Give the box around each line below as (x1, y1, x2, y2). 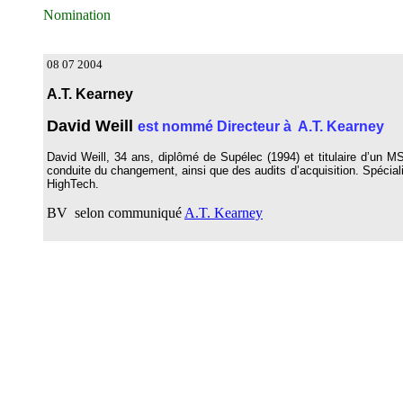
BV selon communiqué (47, 205, 184, 220)
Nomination (7, 7, 111, 22)
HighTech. (47, 177, 99, 191)
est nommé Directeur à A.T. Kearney (138, 119, 388, 134)
